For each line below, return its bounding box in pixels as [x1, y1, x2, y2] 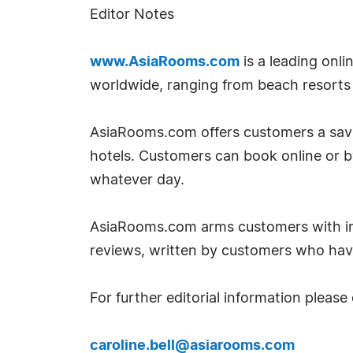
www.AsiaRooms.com [90, 55, 240, 69]
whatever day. [90, 173, 184, 188]
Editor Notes [90, 8, 174, 22]
